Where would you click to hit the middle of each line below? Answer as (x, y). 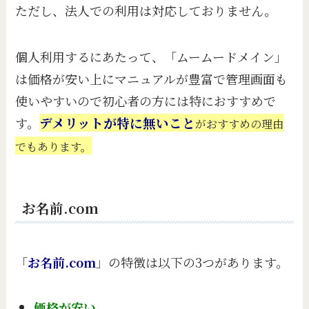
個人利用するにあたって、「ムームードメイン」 (151, 57)
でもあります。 (54, 147)
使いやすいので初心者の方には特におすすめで (146, 101)
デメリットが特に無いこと (118, 123)
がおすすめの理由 (240, 124)
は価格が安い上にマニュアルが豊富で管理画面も (152, 79)
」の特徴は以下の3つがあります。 (192, 262)
